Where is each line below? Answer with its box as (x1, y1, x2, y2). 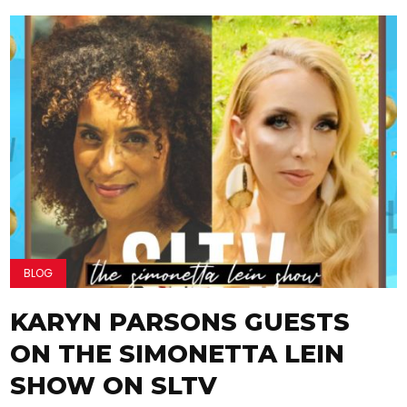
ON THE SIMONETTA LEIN (10, 339, 345, 369)
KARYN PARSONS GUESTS (10, 307, 351, 337)
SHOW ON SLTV (10, 371, 218, 401)
